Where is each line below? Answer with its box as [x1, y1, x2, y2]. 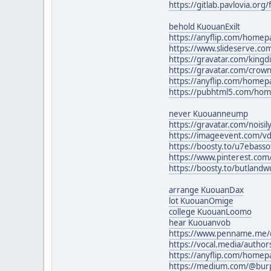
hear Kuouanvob [169, 217, 230, 228]
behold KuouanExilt [169, 21, 240, 32]
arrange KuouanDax [169, 184, 244, 195]
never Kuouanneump [169, 108, 248, 119]
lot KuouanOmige [169, 195, 233, 206]
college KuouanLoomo [169, 206, 252, 217]
